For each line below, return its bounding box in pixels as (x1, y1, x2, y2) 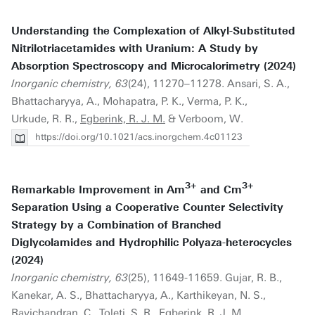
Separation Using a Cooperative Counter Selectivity (11, 201, 283, 214)
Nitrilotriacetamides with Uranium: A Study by (11, 42, 258, 55)
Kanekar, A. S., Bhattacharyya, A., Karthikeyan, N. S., (11, 289, 266, 302)
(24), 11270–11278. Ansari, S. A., (128, 77, 290, 90)
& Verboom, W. (165, 112, 243, 125)
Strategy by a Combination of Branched (11, 219, 221, 231)
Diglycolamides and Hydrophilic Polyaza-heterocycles (11, 236, 292, 249)
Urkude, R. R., (11, 112, 80, 125)
